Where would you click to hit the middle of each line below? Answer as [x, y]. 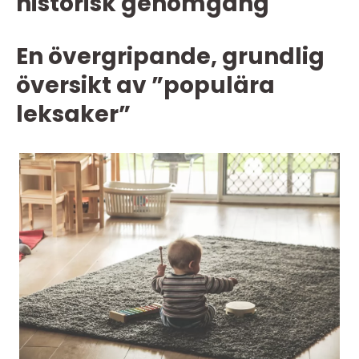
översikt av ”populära [145, 85]
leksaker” [73, 114]
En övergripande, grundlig [170, 56]
